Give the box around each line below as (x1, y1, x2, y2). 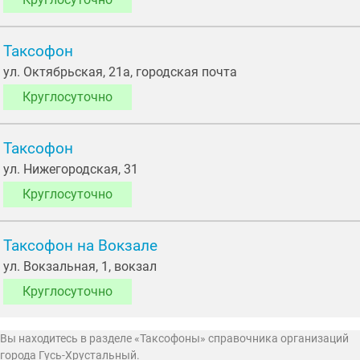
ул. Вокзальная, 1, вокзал (3, 259, 157, 275)
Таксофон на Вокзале (3, 237, 157, 256)
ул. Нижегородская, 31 (3, 161, 138, 177)
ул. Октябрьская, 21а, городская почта (3, 63, 237, 80)
